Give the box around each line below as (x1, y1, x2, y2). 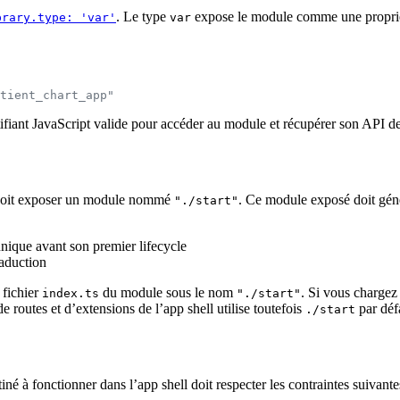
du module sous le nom (99, 284, 237, 300)
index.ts (42, 286, 99, 300)
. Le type (116, 8, 170, 24)
